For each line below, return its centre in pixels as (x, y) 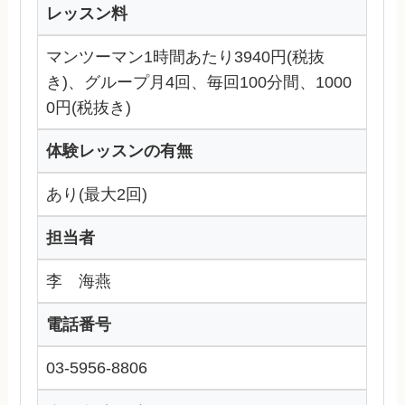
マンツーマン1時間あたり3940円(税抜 (186, 57)
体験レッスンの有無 (120, 151)
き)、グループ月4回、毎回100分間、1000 (199, 83)
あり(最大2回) (97, 195)
